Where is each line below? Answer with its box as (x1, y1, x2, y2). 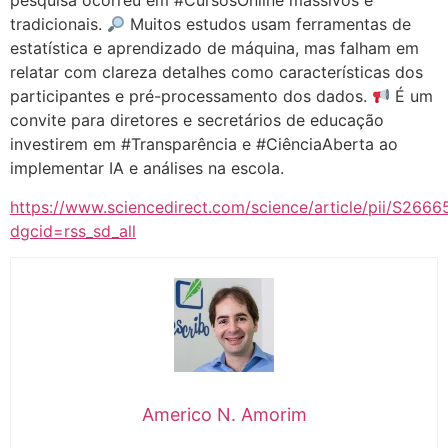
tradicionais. (10, 14, 107, 35)
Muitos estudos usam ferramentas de (125, 14, 412, 35)
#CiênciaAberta (256, 134, 374, 155)
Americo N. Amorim (141, 403, 307, 425)
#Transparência (121, 134, 237, 155)
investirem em (10, 134, 121, 155)
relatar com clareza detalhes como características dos (10, 62, 423, 83)
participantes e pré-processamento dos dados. (10, 86, 372, 107)
